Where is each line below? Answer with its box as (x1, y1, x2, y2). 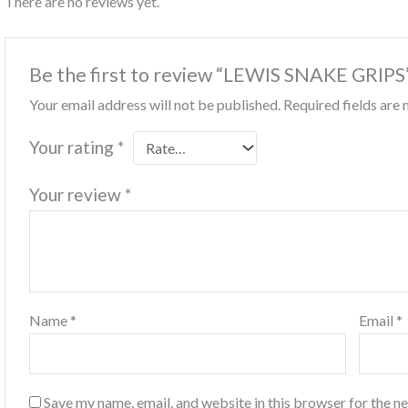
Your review (29, 184, 126, 206)
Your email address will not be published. (29, 96, 281, 114)
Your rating (29, 137, 118, 158)
